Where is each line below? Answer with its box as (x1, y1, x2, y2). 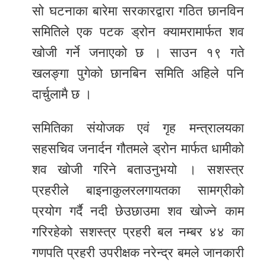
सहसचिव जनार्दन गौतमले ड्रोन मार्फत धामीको (32, 141, 244, 157)
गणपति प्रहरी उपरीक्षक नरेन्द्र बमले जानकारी (32, 245, 244, 261)
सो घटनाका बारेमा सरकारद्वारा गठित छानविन (32, 4, 244, 19)
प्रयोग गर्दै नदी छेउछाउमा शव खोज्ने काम (32, 204, 244, 219)
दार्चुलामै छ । (32, 87, 93, 102)
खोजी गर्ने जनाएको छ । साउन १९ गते (32, 45, 244, 61)
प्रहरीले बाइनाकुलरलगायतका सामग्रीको (32, 183, 244, 198)
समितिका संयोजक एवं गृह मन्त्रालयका (32, 121, 244, 136)
